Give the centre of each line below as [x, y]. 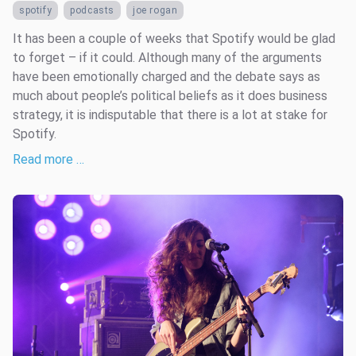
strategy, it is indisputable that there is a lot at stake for [170, 114]
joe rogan [155, 10]
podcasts [93, 10]
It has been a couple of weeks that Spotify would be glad [174, 38]
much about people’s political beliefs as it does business [170, 95]
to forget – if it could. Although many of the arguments [167, 57]
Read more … [48, 159]
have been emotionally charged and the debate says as [166, 76]
